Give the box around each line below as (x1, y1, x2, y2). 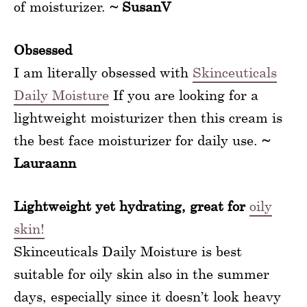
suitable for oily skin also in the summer (14, 265, 269, 282)
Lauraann (14, 154, 76, 171)
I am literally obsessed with (14, 64, 193, 80)
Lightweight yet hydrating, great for (14, 197, 249, 214)
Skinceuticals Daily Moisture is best (14, 243, 242, 259)
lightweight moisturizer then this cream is (14, 109, 282, 125)
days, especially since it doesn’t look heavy (14, 288, 281, 304)
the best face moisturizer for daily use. (14, 132, 262, 148)
